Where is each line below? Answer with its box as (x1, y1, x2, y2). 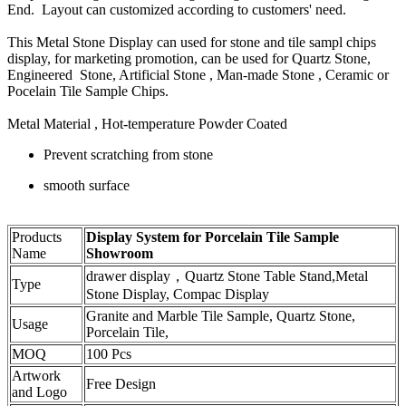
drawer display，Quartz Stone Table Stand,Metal (86, 268, 368, 285)
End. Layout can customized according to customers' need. (7, 2, 350, 18)
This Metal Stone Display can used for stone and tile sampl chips (7, 34, 376, 51)
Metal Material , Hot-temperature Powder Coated (7, 116, 287, 132)
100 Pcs (86, 346, 131, 362)
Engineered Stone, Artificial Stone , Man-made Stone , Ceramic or (7, 67, 389, 83)
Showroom (86, 246, 153, 262)
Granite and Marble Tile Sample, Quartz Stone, (86, 308, 355, 324)
